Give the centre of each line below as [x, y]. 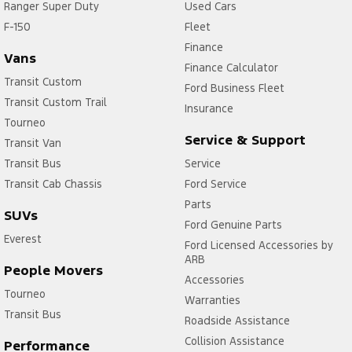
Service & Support [245, 139]
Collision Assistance [234, 341]
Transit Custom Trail [55, 102]
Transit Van [33, 143]
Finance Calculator [231, 67]
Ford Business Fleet [234, 88]
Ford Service [215, 183]
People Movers [53, 270]
